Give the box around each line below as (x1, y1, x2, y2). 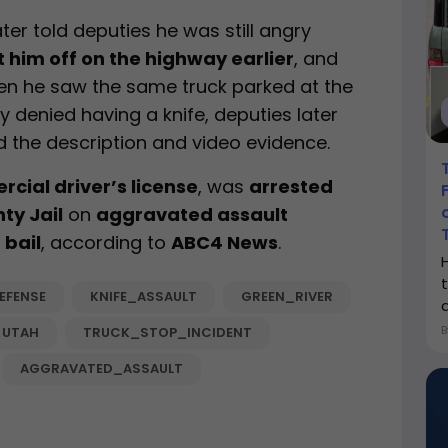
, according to (41, 230, 171, 256)
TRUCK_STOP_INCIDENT (83, 323, 252, 343)
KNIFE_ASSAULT (90, 287, 197, 307)
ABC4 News (171, 230, 278, 256)
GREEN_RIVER (241, 287, 333, 307)
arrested (249, 174, 333, 200)
